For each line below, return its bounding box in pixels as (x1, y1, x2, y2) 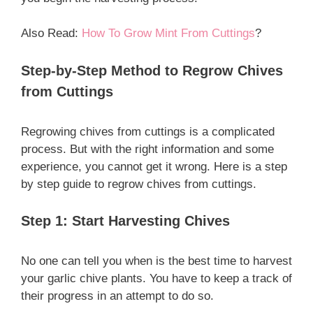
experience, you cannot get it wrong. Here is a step (21, 159, 287, 173)
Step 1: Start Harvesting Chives (21, 213, 230, 228)
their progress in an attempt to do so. (21, 289, 214, 303)
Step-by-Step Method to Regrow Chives (21, 62, 283, 78)
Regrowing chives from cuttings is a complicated (21, 124, 275, 138)
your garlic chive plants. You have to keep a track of (21, 272, 292, 285)
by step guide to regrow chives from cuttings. (21, 177, 256, 191)
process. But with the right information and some (21, 142, 274, 156)
